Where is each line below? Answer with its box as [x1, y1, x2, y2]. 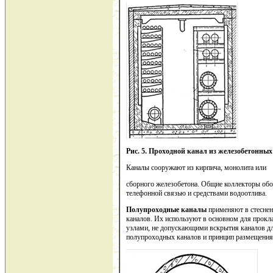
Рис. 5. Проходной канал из [126, 147, 216, 156]
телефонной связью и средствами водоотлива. [126, 189, 267, 198]
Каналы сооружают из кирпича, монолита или [126, 163, 266, 172]
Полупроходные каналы [126, 205, 207, 214]
